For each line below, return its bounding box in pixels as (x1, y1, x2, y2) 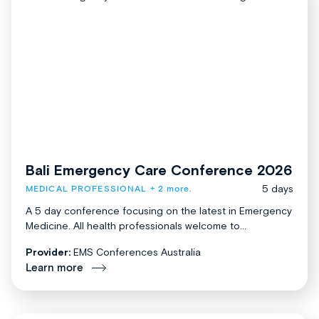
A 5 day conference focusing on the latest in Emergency (26, 204, 292, 216)
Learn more (26, 261, 83, 275)
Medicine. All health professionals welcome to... (26, 219, 246, 231)
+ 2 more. (147, 183, 192, 194)
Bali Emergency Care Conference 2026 (26, 161, 292, 178)
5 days (262, 182, 293, 194)
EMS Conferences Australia (73, 246, 201, 258)
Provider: (26, 246, 70, 258)
